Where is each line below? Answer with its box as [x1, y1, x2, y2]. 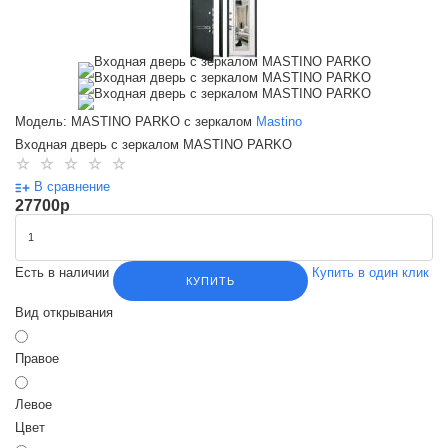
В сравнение [34, 179, 110, 194]
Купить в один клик [312, 265, 429, 280]
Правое [15, 351, 59, 366]
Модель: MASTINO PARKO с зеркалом [15, 114, 252, 129]
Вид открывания [15, 305, 113, 320]
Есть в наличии [15, 265, 113, 280]
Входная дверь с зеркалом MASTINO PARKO [15, 137, 292, 152]
